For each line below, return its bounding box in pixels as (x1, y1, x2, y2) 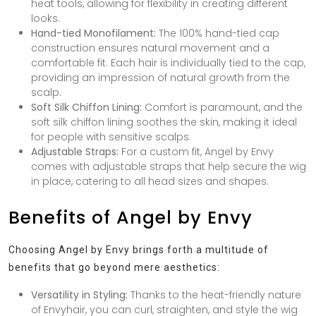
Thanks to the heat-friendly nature (128, 288, 301, 303)
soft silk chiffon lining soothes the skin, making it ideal (31, 115, 297, 130)
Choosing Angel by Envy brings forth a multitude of (8, 244, 269, 256)
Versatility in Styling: (31, 288, 128, 303)
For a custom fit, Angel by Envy (119, 145, 274, 159)
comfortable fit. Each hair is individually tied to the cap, (31, 56, 305, 71)
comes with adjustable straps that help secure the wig (31, 159, 306, 174)
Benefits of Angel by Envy (8, 205, 253, 231)
